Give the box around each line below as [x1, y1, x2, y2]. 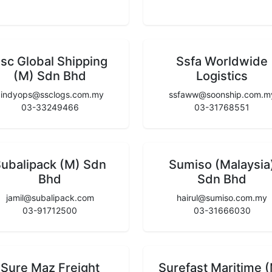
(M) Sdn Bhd [13, 68, 87, 83]
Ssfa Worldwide [176, 53, 268, 69]
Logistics [196, 68, 248, 83]
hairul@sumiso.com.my [177, 192, 268, 203]
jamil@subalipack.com [5, 192, 94, 203]
